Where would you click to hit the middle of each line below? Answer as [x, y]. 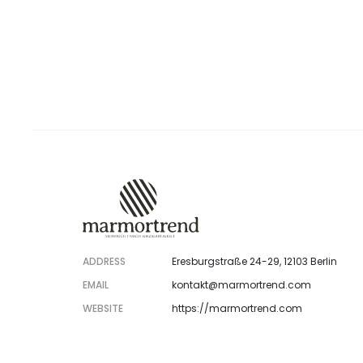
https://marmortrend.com [237, 308]
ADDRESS [104, 261]
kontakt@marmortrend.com [241, 284]
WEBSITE [103, 308]
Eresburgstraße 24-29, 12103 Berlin [254, 261]
